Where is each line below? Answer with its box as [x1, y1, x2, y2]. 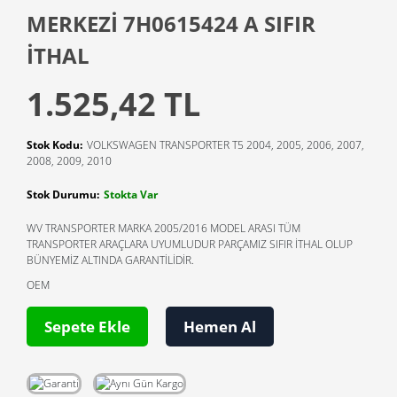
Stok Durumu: [27, 187, 99, 203]
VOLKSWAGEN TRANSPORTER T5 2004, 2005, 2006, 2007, [87, 137, 364, 153]
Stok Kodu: [27, 137, 82, 153]
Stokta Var [104, 187, 158, 203]
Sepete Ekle [44, 316, 130, 338]
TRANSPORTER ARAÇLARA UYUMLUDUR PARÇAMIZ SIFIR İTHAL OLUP [27, 237, 353, 253]
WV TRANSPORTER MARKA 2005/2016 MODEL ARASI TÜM [27, 221, 300, 237]
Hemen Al [183, 316, 256, 338]
